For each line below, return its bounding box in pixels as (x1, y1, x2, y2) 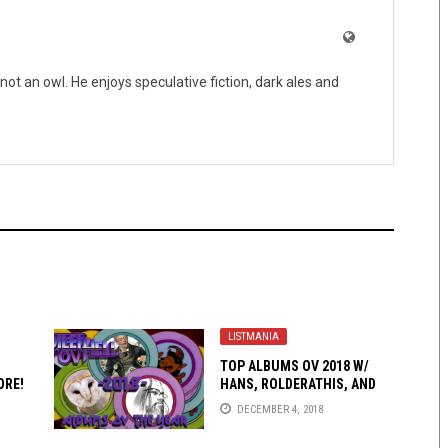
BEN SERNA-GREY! (220, 394, 328, 411)
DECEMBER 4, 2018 (237, 402, 323, 416)
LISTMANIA (228, 330, 279, 344)
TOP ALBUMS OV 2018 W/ (220, 358, 369, 375)
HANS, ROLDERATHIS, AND (220, 376, 376, 393)
